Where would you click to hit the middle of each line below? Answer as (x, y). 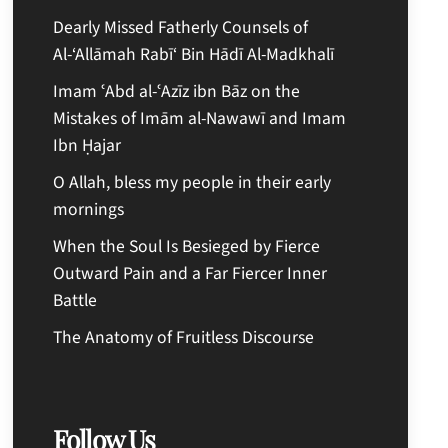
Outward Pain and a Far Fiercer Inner (190, 273)
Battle (75, 300)
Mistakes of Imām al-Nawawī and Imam (200, 118)
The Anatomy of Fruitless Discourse (184, 337)
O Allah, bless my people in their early (192, 182)
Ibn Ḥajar (87, 145)
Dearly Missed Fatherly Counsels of (181, 27)
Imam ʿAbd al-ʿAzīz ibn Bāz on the (177, 91)
